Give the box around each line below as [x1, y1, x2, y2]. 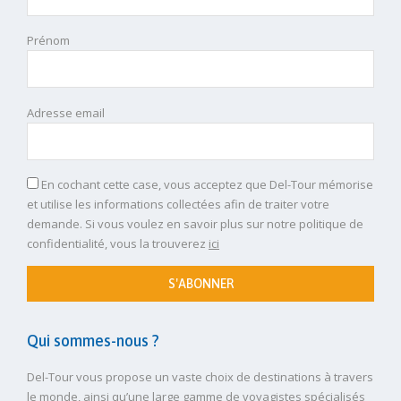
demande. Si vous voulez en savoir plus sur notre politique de [27, 216, 363, 233]
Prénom [27, 32, 70, 49]
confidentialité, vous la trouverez [27, 235, 209, 252]
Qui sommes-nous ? [27, 330, 159, 350]
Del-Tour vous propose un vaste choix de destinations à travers [27, 368, 373, 385]
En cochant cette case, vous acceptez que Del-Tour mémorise [41, 176, 373, 193]
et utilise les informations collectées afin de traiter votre [27, 196, 329, 213]
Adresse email [27, 104, 105, 121]
